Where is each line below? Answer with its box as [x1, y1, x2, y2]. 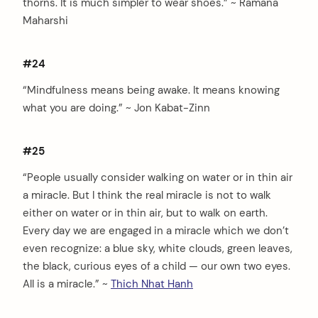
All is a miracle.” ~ [23, 276, 111, 291]
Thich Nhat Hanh [111, 276, 193, 291]
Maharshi [23, 13, 68, 28]
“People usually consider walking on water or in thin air [23, 170, 292, 185]
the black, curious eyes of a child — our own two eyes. [23, 258, 290, 273]
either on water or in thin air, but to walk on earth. [23, 205, 268, 220]
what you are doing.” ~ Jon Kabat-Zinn [23, 100, 210, 115]
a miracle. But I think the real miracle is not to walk [23, 187, 271, 202]
